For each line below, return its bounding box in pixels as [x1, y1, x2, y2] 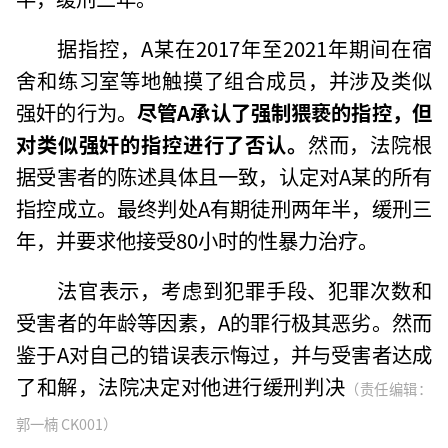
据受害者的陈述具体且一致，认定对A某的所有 [16, 160, 432, 191]
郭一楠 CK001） [16, 412, 118, 434]
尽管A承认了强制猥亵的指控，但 [136, 96, 432, 127]
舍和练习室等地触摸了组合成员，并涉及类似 [16, 64, 432, 95]
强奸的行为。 [16, 96, 137, 127]
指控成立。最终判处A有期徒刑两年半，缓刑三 [16, 192, 432, 223]
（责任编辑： [345, 377, 432, 399]
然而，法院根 [307, 128, 432, 159]
